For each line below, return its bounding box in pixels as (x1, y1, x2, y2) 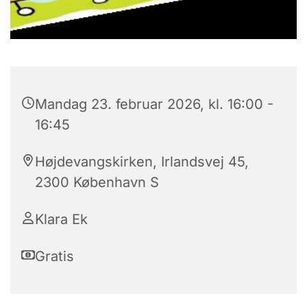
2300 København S (35, 174, 159, 191)
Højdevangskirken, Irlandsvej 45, (35, 153, 249, 171)
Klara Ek (35, 211, 88, 228)
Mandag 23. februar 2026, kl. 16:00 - (35, 96, 273, 113)
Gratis (35, 248, 74, 265)
